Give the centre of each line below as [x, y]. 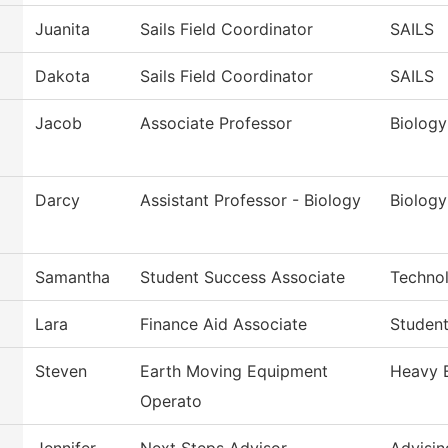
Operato [171, 401]
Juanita [62, 29]
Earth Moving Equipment [234, 371]
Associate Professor [216, 123]
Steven [61, 371]
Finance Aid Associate [223, 324]
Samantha [72, 277]
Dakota [62, 76]
